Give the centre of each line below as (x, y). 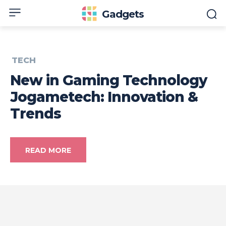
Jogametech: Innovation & (104, 97)
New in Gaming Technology (108, 80)
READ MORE (48, 151)
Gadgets (123, 14)
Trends (36, 114)
